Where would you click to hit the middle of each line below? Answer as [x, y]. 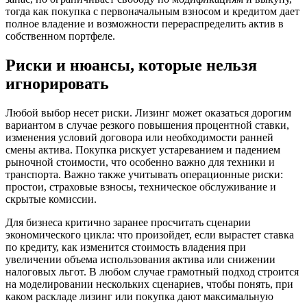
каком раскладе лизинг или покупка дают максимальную [139, 296]
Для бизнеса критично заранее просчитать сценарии [128, 222]
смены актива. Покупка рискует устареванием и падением [143, 149]
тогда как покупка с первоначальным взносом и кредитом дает [152, 11]
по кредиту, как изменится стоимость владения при [126, 247]
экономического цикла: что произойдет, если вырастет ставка [150, 234]
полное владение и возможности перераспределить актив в [145, 23]
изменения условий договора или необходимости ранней [139, 137]
